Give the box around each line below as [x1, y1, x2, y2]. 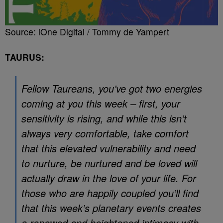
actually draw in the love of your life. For [21, 171, 196, 185]
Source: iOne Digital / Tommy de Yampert [5, 25, 169, 38]
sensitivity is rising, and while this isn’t [21, 111, 187, 125]
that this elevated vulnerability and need [21, 141, 196, 155]
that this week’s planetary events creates [21, 201, 201, 215]
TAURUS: [5, 51, 44, 63]
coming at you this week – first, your [21, 96, 180, 111]
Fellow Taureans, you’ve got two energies [21, 81, 202, 96]
